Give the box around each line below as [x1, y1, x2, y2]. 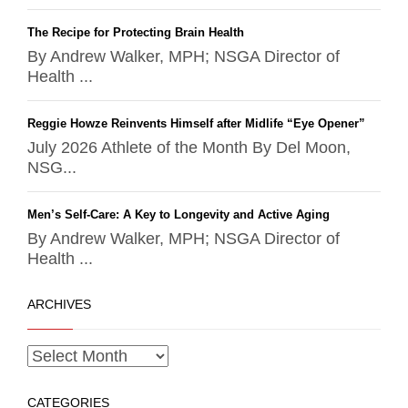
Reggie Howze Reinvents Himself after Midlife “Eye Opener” [27, 117, 365, 131]
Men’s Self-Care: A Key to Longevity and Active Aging [27, 208, 330, 222]
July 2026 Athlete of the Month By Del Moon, [27, 138, 351, 158]
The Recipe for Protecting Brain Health [27, 25, 244, 40]
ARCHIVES [27, 297, 91, 312]
